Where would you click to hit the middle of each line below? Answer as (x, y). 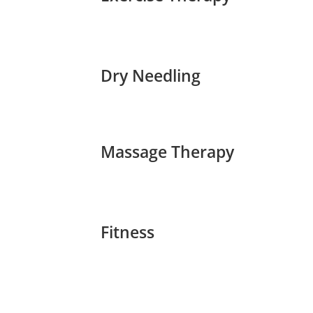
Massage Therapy (167, 152)
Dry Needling (150, 75)
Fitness (127, 232)
